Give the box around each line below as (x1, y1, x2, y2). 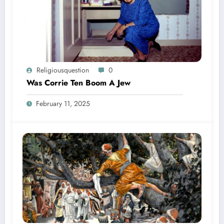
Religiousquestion (36, 64, 89, 75)
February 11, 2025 (36, 98, 90, 108)
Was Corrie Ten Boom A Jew (26, 76, 130, 88)
